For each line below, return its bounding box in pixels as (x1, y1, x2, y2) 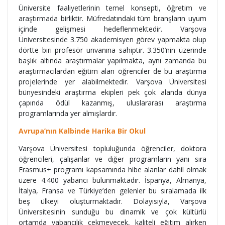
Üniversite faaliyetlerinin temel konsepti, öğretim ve (19, 3, 206, 13)
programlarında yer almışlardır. (19, 108, 117, 118)
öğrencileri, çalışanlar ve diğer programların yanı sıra (19, 154, 206, 164)
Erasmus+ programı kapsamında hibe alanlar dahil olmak (19, 164, 206, 174)
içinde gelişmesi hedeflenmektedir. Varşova (19, 24, 206, 34)
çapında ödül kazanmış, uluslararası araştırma (19, 97, 206, 107)
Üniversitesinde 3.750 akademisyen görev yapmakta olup (19, 34, 206, 44)
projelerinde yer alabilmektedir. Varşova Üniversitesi (19, 76, 206, 86)
